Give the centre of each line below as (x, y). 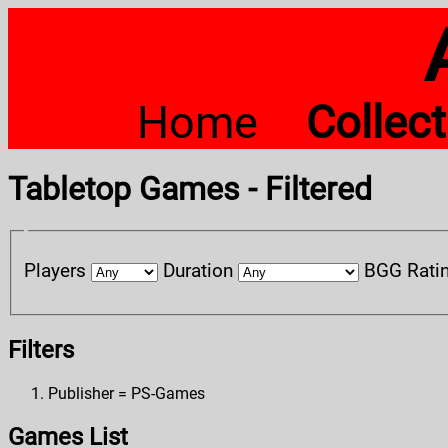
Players (55, 270)
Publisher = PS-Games (126, 393)
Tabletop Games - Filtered (190, 189)
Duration (198, 270)
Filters (41, 349)
